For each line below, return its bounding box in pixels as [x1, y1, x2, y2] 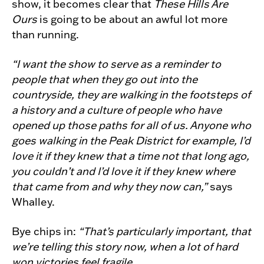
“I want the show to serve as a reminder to [12, 57, 221, 71]
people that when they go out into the [12, 72, 197, 86]
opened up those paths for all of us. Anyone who [12, 118, 251, 132]
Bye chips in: [12, 225, 76, 238]
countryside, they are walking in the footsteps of [12, 88, 250, 101]
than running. [12, 28, 79, 41]
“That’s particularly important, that [76, 225, 251, 238]
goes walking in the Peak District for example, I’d [12, 134, 250, 147]
